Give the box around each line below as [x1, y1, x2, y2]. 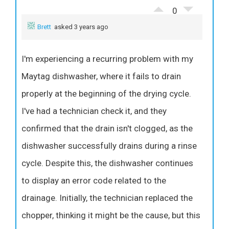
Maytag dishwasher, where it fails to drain [21, 71, 181, 81]
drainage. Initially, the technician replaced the [21, 192, 193, 203]
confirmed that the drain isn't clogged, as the [21, 123, 193, 133]
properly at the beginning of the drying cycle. [21, 88, 191, 99]
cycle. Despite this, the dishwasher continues [21, 157, 193, 168]
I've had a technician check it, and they [21, 105, 167, 116]
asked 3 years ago [53, 22, 108, 31]
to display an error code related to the [21, 175, 166, 186]
